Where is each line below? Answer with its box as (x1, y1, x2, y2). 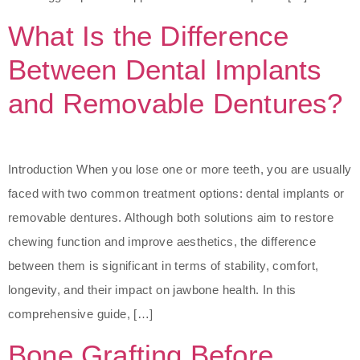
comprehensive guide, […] (8, 307, 153, 321)
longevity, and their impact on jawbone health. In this (8, 283, 297, 297)
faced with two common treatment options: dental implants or (8, 186, 345, 201)
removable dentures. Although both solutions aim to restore (8, 211, 334, 225)
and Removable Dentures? (8, 88, 343, 120)
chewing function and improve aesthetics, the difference (8, 235, 316, 249)
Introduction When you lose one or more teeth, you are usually (8, 162, 352, 177)
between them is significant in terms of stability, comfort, (8, 259, 319, 273)
